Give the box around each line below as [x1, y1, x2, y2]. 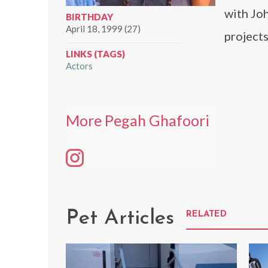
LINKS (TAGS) [66, 48, 125, 59]
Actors [66, 60, 93, 71]
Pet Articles [66, 208, 174, 229]
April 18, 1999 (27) [66, 23, 141, 34]
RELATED [186, 209, 227, 219]
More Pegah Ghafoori [66, 111, 209, 129]
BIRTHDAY [66, 11, 113, 22]
